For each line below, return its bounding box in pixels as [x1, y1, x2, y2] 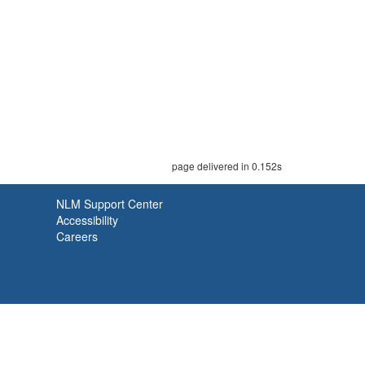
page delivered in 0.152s [172, 159, 282, 173]
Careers [56, 228, 98, 244]
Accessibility [56, 212, 118, 228]
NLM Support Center [56, 196, 163, 212]
